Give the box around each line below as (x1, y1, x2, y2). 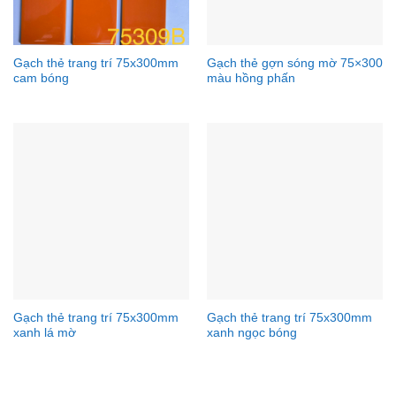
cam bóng (12, 72, 69, 86)
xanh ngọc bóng (206, 326, 297, 339)
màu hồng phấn (206, 72, 295, 86)
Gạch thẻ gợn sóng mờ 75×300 (206, 57, 383, 71)
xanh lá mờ (12, 326, 76, 339)
